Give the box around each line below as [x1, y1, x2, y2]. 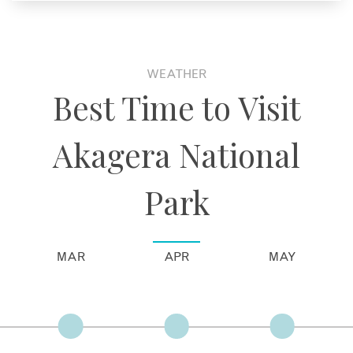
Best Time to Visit [52, 85, 301, 128]
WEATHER [147, 68, 206, 80]
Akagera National [53, 132, 300, 176]
